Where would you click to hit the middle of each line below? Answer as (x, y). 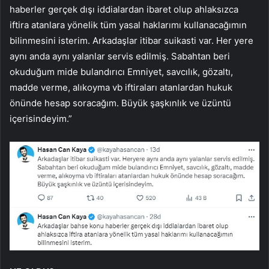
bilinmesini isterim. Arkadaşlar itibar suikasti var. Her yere (131, 41)
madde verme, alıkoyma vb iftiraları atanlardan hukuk (121, 88)
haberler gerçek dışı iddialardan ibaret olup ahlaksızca (124, 10)
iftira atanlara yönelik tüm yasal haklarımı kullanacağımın (128, 25)
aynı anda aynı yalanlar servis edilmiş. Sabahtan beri (120, 56)
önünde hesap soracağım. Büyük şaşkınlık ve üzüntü (120, 103)
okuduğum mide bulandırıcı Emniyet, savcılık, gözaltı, (121, 72)
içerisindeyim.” (41, 119)
